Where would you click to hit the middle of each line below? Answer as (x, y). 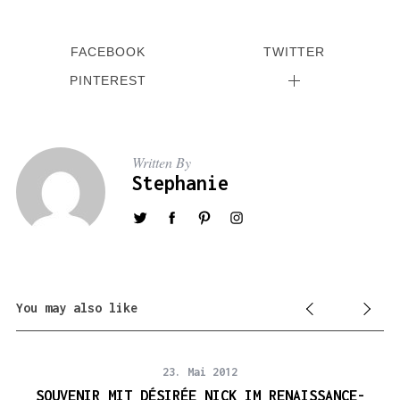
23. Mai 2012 (200, 372)
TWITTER (294, 52)
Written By (161, 162)
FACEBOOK (108, 52)
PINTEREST (108, 81)
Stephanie (180, 183)
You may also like (76, 308)
